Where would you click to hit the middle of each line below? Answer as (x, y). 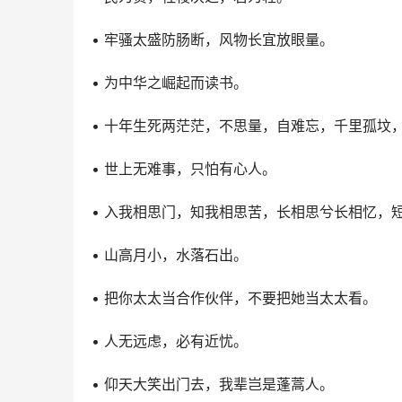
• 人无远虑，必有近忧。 (170, 341)
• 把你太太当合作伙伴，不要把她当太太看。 (234, 298)
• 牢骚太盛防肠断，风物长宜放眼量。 (213, 39)
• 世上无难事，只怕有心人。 (184, 169)
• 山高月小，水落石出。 (170, 255)
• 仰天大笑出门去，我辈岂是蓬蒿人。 (213, 384)
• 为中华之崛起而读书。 (170, 83)
